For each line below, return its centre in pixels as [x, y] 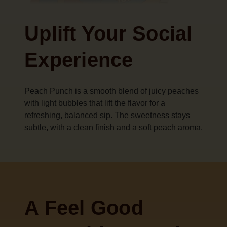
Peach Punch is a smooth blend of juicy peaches [111, 91]
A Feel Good [84, 207]
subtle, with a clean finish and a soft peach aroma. [113, 127]
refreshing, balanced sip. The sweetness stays [107, 115]
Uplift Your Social [108, 33]
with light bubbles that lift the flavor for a [95, 103]
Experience [79, 60]
